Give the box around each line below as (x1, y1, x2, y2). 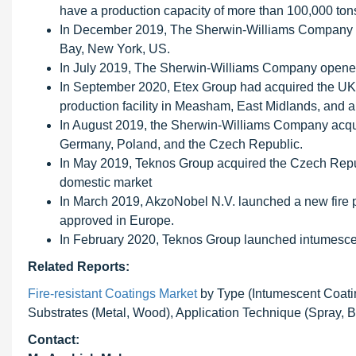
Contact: (28, 333, 79, 346)
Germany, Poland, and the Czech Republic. (60, 137, 303, 151)
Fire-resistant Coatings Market (28, 287, 197, 300)
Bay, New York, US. (60, 42, 170, 56)
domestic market (60, 176, 152, 189)
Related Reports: (28, 260, 130, 273)
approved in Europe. (60, 214, 174, 227)
